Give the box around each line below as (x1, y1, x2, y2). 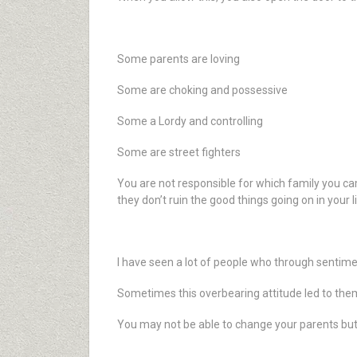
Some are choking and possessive (117, 84, 288, 96)
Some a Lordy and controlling (117, 115, 263, 127)
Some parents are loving (117, 53, 240, 65)
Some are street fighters (117, 146, 241, 159)
